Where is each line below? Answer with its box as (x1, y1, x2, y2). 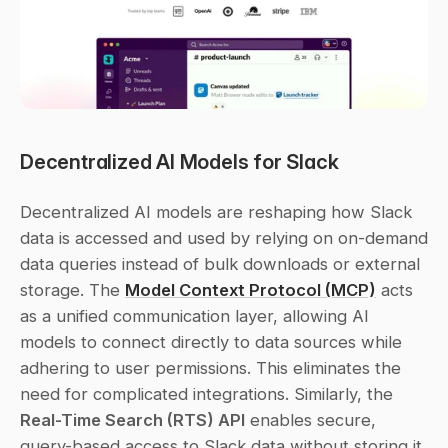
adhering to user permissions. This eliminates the (20, 358, 401, 379)
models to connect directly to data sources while (20, 332, 402, 353)
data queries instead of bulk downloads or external (20, 254, 420, 275)
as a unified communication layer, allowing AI (20, 306, 369, 327)
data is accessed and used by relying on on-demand (20, 228, 428, 249)
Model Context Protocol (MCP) (125, 280, 376, 301)
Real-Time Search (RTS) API (20, 410, 245, 431)
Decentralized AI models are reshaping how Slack (20, 202, 412, 223)
